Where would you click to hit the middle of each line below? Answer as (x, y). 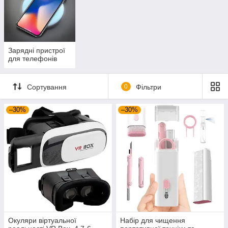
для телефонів (33, 59)
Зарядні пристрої (37, 51)
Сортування (47, 87)
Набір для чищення (153, 221)
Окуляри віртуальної (42, 221)
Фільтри (148, 87)
